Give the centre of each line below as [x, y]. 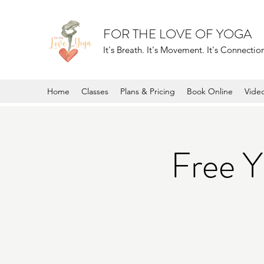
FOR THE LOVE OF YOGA [177, 34]
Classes [95, 91]
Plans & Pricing [148, 91]
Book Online [210, 91]
